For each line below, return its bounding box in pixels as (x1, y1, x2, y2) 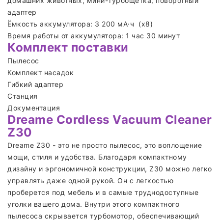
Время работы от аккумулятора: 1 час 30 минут (7, 31, 180, 40)
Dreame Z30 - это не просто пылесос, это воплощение (7, 141, 202, 149)
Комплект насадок (7, 68, 74, 77)
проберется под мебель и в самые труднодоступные (7, 188, 199, 196)
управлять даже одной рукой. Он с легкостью (7, 176, 173, 185)
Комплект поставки (7, 40, 129, 55)
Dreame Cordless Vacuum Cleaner (7, 112, 212, 127)
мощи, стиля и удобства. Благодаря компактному (7, 153, 187, 161)
